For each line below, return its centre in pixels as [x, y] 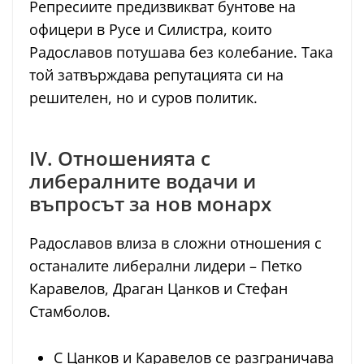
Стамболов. [70, 312]
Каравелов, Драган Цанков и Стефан [158, 289]
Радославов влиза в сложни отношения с [175, 243]
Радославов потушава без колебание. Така [181, 52]
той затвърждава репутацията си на [156, 75]
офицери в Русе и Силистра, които [151, 30]
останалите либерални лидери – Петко [166, 266]
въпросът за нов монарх [150, 204]
